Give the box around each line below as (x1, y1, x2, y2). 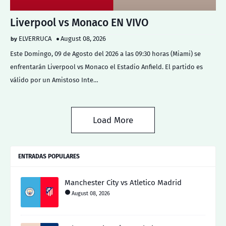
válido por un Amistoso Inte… (10, 76, 98, 84)
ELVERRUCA (19, 35, 51, 42)
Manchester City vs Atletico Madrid (65, 178, 182, 187)
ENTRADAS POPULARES (18, 153, 80, 160)
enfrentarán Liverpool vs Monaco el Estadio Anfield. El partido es (10, 63, 203, 71)
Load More (93, 115, 133, 126)
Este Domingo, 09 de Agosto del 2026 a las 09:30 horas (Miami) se (10, 50, 201, 58)
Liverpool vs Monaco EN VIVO (10, 16, 149, 29)
